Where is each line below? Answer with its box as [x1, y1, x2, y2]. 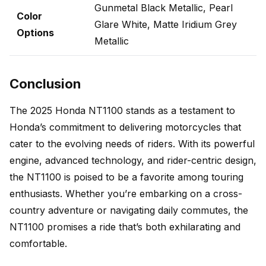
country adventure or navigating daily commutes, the [9, 204, 248, 216]
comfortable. [9, 237, 67, 249]
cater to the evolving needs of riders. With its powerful [9, 138, 255, 150]
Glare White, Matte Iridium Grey [94, 18, 237, 30]
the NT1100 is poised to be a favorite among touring [9, 171, 243, 183]
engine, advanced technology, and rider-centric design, [9, 154, 256, 166]
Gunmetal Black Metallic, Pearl [94, 2, 233, 14]
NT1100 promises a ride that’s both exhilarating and [9, 221, 240, 233]
